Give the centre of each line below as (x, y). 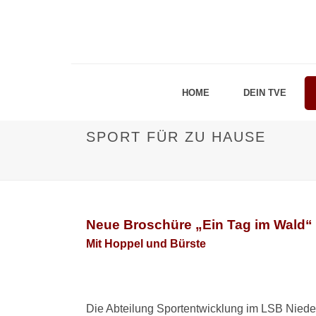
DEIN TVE (265, 93)
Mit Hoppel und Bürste (146, 244)
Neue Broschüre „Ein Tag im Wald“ (199, 225)
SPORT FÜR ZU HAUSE (176, 137)
